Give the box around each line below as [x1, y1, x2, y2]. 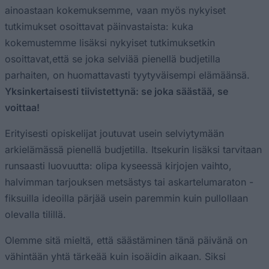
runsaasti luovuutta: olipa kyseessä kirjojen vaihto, [5, 159, 232, 172]
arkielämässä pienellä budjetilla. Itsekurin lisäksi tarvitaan [5, 143, 262, 156]
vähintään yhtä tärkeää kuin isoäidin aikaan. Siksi [5, 250, 226, 262]
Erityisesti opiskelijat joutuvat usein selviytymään [5, 127, 224, 139]
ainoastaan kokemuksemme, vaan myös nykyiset [5, 4, 226, 16]
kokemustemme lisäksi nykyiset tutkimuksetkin [5, 36, 215, 49]
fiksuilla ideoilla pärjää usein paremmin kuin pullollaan [5, 192, 248, 204]
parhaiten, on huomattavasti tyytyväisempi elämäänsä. [5, 68, 250, 81]
